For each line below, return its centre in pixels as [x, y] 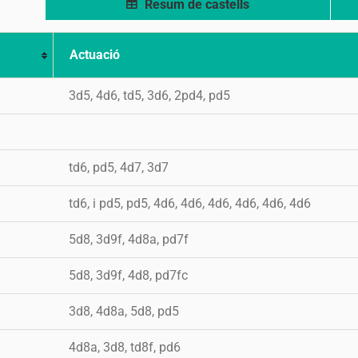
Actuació [95, 54]
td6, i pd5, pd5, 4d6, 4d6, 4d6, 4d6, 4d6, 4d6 [190, 203]
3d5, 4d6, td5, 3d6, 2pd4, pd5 [149, 95]
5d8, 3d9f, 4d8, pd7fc [128, 275]
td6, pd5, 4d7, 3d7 [119, 167]
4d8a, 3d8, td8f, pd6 [125, 347]
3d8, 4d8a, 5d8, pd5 [124, 311]
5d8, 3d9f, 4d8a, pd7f [129, 239]
